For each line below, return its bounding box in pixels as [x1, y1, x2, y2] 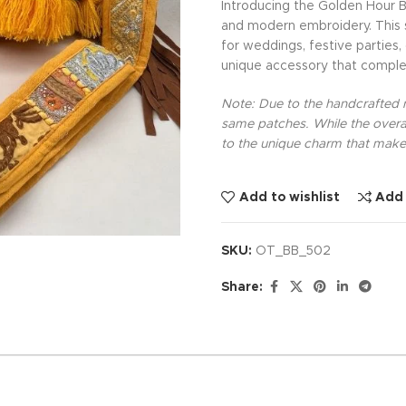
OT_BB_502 [256, 245, 331, 257]
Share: [221, 281, 263, 294]
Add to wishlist [238, 190, 340, 204]
